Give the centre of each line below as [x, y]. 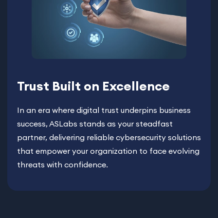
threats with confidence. [63, 164]
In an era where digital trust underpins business [104, 110]
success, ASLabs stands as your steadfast [95, 123]
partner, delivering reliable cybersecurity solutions [109, 137]
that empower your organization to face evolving [108, 151]
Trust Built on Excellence [93, 86]
